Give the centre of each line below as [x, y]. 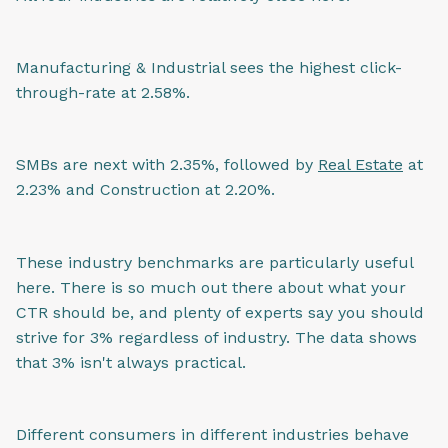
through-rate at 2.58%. [105, 92]
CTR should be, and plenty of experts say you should [220, 312]
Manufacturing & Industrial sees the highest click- [209, 67]
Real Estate [360, 165]
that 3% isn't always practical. [131, 362]
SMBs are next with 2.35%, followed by [167, 165]
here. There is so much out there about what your [211, 287]
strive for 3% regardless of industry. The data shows [216, 337]
